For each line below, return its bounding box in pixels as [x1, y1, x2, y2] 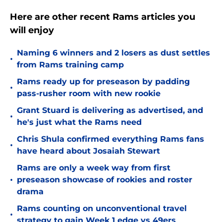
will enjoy [10, 25, 54, 36]
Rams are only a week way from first [17, 163, 170, 173]
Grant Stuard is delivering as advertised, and [17, 106, 203, 115]
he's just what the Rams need [17, 117, 142, 127]
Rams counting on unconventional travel [17, 204, 187, 214]
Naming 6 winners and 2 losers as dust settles [17, 48, 210, 58]
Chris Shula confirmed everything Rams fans [17, 134, 204, 144]
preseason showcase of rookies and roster [17, 175, 192, 185]
